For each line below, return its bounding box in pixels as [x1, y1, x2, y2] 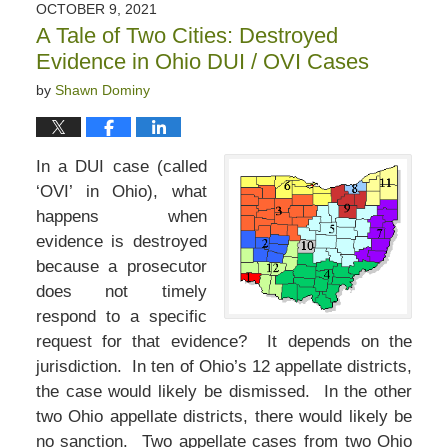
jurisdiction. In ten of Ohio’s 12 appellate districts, [35, 357, 413, 377]
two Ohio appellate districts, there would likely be [35, 407, 413, 427]
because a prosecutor [35, 257, 207, 277]
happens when [35, 207, 207, 227]
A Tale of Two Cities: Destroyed [35, 23, 338, 49]
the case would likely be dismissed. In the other [35, 382, 413, 402]
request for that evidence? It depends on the [35, 332, 413, 352]
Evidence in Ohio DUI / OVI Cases [35, 49, 369, 75]
